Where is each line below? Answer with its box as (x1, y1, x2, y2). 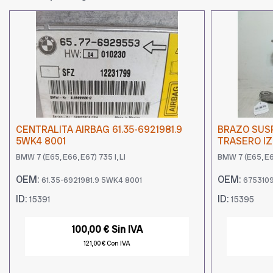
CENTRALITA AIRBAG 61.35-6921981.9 (16, 122, 182, 136)
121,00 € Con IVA (83, 239, 130, 248)
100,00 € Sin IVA (71, 223, 143, 236)
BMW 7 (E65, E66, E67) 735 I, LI (16, 152, 126, 163)
